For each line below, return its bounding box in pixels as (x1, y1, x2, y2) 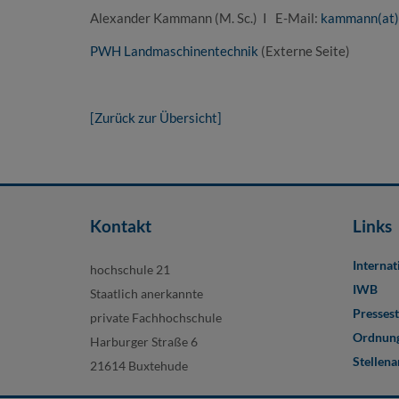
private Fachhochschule (89, 310, 222, 325)
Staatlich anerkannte (89, 286, 203, 301)
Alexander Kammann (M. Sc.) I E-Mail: (89, 9, 321, 26)
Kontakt (89, 216, 151, 236)
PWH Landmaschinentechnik (89, 43, 258, 59)
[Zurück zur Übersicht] (89, 110, 222, 126)
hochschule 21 (89, 262, 170, 277)
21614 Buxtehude (89, 358, 188, 373)
